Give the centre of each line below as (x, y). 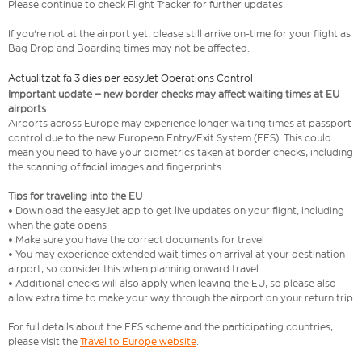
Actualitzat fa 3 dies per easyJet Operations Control (130, 78)
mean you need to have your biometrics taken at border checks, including (181, 153)
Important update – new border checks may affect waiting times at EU (174, 95)
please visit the (44, 342)
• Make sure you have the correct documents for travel (136, 240)
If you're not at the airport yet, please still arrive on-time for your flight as (179, 34)
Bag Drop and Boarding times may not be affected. (130, 48)
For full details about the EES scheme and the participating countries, (170, 327)
